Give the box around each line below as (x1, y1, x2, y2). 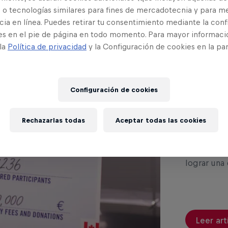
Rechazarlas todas (22, 116, 85, 124)
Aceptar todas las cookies (116, 116, 206, 124)
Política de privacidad (8, 42, 87, 51)
